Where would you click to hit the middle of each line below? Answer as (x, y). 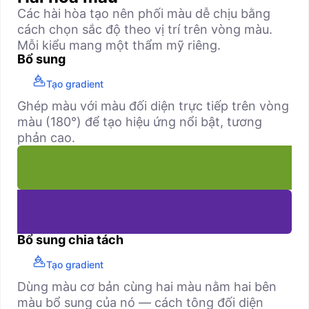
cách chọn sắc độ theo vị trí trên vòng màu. (145, 29)
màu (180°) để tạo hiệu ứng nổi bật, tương (140, 122)
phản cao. (46, 138)
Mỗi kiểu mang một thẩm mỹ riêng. (119, 45)
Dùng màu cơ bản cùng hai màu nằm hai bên (147, 287)
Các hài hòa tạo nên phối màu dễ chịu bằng (144, 13)
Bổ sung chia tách (70, 240)
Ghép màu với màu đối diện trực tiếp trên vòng (153, 106)
